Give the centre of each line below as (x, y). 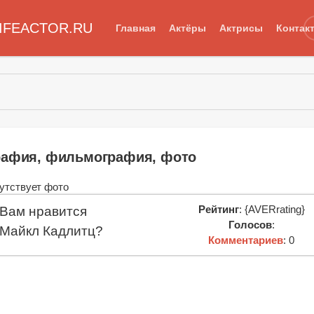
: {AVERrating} (272, 209)
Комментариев (246, 240)
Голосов (250, 224)
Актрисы (241, 28)
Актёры (187, 28)
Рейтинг (218, 209)
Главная (135, 28)
